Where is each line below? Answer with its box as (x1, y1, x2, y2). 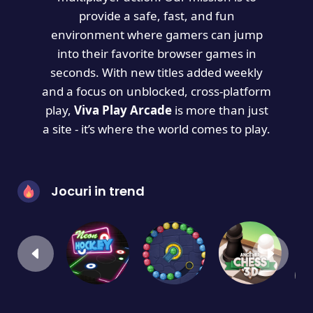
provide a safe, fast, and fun (78, 8, 235, 24)
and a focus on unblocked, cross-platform (42, 83, 271, 99)
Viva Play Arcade (73, 102, 172, 118)
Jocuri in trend (51, 182, 145, 200)
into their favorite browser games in (57, 45, 256, 61)
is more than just (171, 102, 268, 118)
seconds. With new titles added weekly (50, 64, 263, 80)
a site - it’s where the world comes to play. (43, 121, 270, 137)
